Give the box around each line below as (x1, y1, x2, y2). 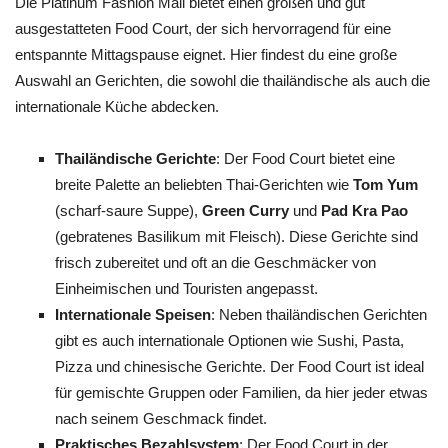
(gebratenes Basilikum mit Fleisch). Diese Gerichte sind (55, 228, 418, 245)
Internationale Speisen (55, 306, 211, 323)
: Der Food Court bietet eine (216, 150, 395, 167)
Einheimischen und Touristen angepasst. (55, 280, 318, 297)
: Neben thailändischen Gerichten (211, 306, 427, 323)
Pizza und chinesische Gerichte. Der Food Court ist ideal (55, 358, 424, 375)
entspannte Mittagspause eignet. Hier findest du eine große (15, 46, 397, 63)
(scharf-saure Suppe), (55, 202, 202, 219)
